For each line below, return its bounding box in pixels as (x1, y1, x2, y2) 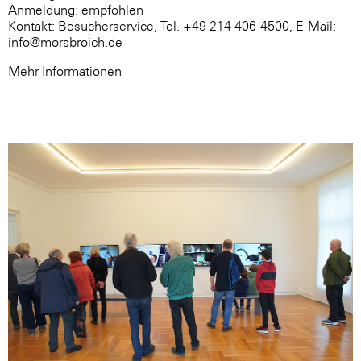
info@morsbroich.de (8, 34, 122, 49)
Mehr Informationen (8, 63, 122, 78)
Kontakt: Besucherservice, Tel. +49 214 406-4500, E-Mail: (8, 18, 336, 33)
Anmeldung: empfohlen (8, 2, 143, 17)
